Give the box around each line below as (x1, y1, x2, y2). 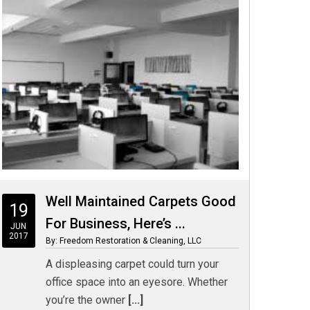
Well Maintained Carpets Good (45, 193, 236, 210)
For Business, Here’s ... (45, 215, 185, 232)
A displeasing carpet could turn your (45, 257, 219, 271)
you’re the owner (45, 293, 125, 307)
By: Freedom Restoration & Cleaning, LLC (45, 236, 201, 246)
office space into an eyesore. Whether (45, 275, 228, 289)
